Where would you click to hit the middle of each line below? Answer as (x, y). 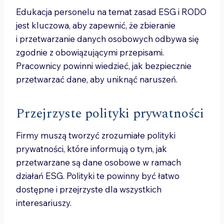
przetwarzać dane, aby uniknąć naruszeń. (97, 79)
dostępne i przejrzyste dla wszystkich (89, 189)
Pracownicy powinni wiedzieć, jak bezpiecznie (104, 66)
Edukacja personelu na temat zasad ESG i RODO (111, 12)
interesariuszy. (44, 203)
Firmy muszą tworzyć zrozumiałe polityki (96, 135)
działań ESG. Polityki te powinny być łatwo (98, 176)
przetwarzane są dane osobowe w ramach (98, 162)
